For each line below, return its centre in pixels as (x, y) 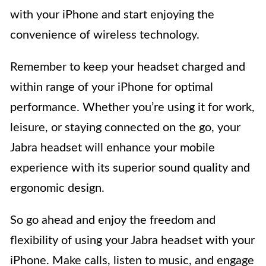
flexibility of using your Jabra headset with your (132, 241)
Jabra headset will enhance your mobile (113, 148)
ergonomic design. (57, 189)
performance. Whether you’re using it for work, (132, 108)
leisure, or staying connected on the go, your (125, 128)
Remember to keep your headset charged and (128, 67)
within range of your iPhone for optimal (112, 88)
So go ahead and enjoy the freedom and (113, 221)
